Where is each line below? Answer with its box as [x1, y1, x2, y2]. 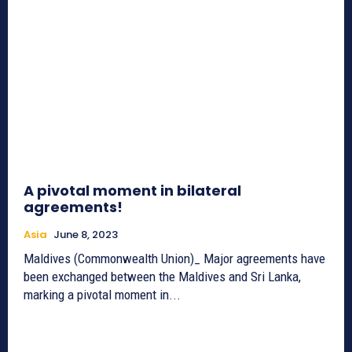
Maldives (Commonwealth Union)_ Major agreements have [24, 250, 325, 266]
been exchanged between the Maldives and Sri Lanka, [24, 268, 301, 284]
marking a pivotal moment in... [24, 286, 181, 302]
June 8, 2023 [53, 226, 118, 242]
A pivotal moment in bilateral [24, 180, 241, 200]
